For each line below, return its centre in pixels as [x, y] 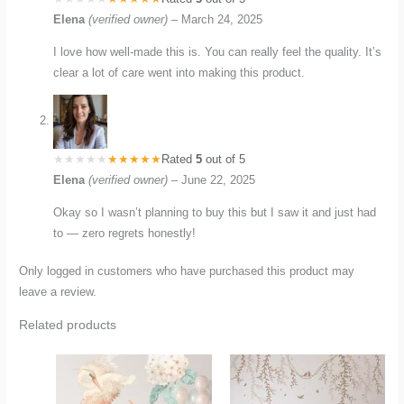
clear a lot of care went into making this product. [179, 73]
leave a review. [58, 291]
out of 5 [224, 159]
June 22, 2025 [219, 179]
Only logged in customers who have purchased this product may [187, 271]
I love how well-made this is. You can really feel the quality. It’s [218, 52]
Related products [68, 325]
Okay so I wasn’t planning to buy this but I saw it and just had [215, 212]
